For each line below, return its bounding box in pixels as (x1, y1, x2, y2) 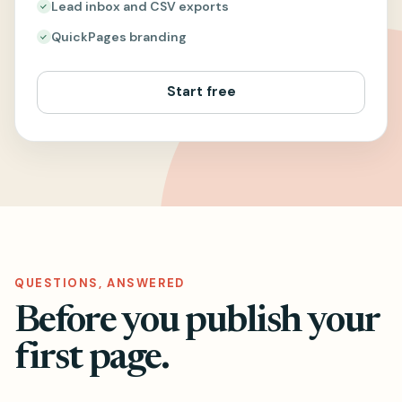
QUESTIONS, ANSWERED (14, 275, 185, 291)
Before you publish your (14, 302, 380, 341)
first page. (14, 339, 170, 378)
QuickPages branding (51, 28, 187, 45)
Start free (166, 83, 236, 100)
